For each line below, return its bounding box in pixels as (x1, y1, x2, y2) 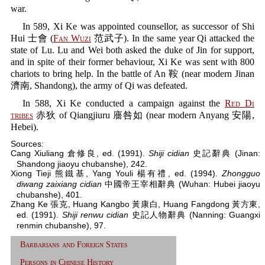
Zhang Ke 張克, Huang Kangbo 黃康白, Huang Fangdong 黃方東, (11, 199, 260, 209)
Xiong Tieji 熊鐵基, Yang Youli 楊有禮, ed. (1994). (11, 169, 222, 178)
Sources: (11, 139, 44, 148)
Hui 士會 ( (11, 33, 54, 43)
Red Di (225, 98, 255, 108)
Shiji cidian (148, 148, 190, 158)
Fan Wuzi (53, 33, 92, 43)
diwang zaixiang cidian (17, 179, 102, 189)
